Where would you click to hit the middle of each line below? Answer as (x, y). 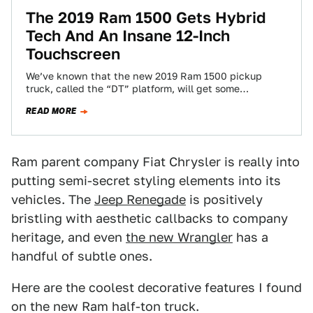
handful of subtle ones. (82, 256)
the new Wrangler (179, 237)
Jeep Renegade (140, 199)
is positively (224, 199)
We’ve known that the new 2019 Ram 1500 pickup (144, 76)
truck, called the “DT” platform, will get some (133, 89)
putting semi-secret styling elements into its (146, 181)
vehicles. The (53, 199)
